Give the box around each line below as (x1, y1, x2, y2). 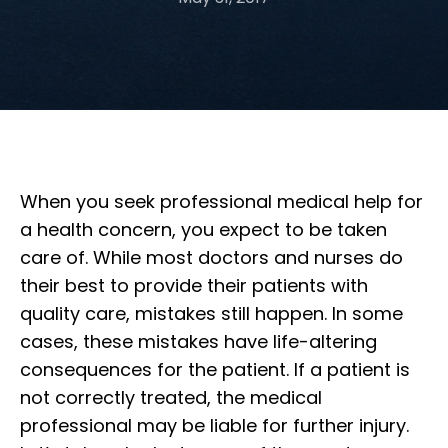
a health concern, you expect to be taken (20, 217, 387, 242)
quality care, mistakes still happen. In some (20, 301, 403, 326)
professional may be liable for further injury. (20, 413, 409, 438)
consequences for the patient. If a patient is (20, 357, 410, 382)
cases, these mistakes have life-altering (20, 329, 377, 354)
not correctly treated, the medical (20, 385, 322, 410)
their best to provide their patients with (20, 273, 368, 298)
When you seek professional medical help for (20, 189, 423, 214)
